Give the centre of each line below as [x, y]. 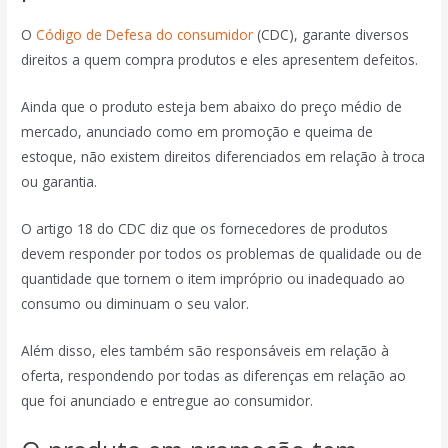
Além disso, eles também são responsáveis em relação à [205, 350]
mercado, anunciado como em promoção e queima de [197, 131]
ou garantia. [59, 181]
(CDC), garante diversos [331, 34]
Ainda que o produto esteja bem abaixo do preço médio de [212, 106]
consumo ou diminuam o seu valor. [135, 303]
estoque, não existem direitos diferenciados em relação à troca [223, 156]
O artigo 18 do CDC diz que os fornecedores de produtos [205, 228]
